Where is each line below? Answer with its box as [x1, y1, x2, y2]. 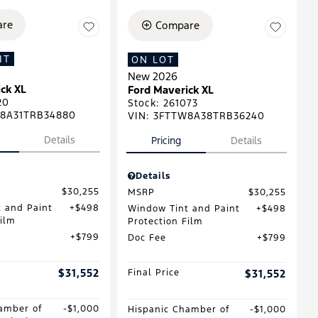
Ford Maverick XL [127, 82, 214, 97]
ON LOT [131, 53, 175, 66]
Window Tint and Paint [127, 202, 240, 214]
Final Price [127, 266, 180, 278]
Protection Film [127, 215, 203, 227]
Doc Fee [127, 231, 166, 243]
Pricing [151, 133, 182, 147]
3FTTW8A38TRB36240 [153, 109, 265, 122]
